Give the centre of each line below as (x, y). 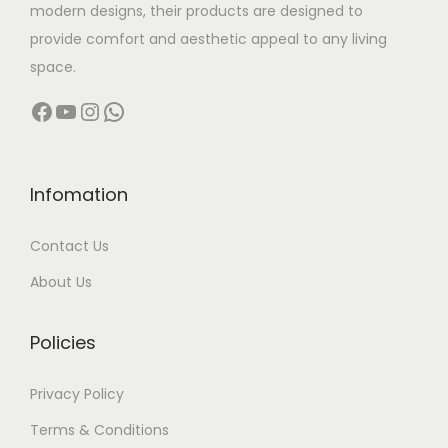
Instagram (90, 110)
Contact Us (69, 246)
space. (53, 67)
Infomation (79, 195)
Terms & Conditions (99, 430)
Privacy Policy (77, 394)
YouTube (60, 110)
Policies (63, 343)
